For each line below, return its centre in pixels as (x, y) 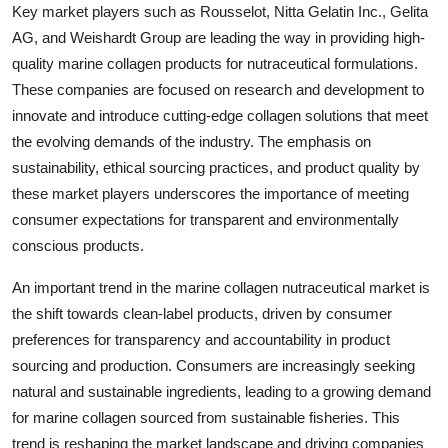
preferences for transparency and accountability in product (201, 339)
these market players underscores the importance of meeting (210, 193)
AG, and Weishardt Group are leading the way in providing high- (218, 37)
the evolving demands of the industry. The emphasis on (191, 141)
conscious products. (78, 245)
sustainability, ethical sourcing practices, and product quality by (216, 167)
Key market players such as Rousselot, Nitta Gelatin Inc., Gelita (220, 11)
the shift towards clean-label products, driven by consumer (202, 313)
